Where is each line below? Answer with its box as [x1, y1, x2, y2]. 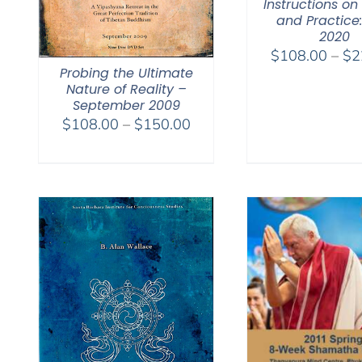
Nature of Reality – [65, 79, 187, 99]
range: [189, 133, 232, 153]
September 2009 [72, 95, 180, 115]
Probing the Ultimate [59, 63, 193, 82]
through [189, 174, 241, 193]
